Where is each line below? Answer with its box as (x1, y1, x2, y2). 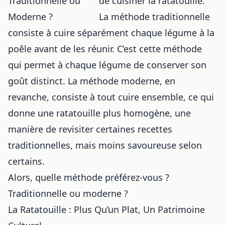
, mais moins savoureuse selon (70, 139, 202, 151)
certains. (8, 155, 45, 167)
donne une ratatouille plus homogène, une (8, 106, 191, 119)
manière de (8, 123, 59, 135)
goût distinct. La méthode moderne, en (8, 74, 175, 87)
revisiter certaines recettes (59, 123, 172, 135)
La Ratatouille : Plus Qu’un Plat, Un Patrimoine (8, 203, 205, 215)
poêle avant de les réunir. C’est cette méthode (8, 42, 202, 55)
